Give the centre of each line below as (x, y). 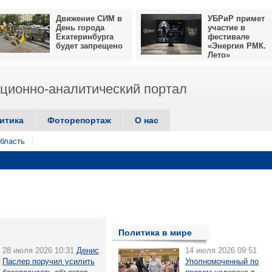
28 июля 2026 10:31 (38, 250)
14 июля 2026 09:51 (221, 250)
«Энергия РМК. (237, 46)
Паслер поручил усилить (49, 261)
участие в (226, 28)
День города (80, 28)
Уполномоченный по (222, 261)
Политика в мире (155, 233)
